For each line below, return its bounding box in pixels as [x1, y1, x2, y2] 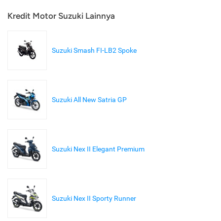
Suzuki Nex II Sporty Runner [52, 194, 136, 203]
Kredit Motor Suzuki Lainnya [7, 11, 115, 21]
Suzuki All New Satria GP [52, 96, 127, 104]
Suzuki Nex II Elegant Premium [52, 145, 145, 153]
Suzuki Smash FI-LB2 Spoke [52, 46, 137, 55]
